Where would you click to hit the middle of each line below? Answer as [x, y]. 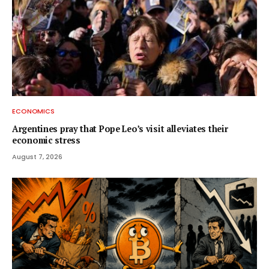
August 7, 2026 [37, 156]
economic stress [46, 140]
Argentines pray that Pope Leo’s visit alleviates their [120, 128]
